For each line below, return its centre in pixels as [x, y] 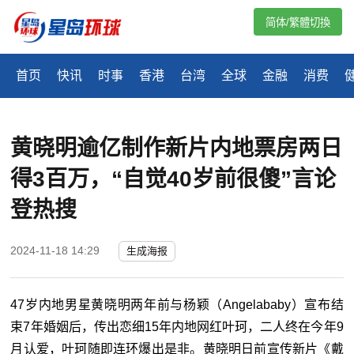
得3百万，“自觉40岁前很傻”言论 [173, 179]
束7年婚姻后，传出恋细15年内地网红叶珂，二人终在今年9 [177, 327]
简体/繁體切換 [298, 23]
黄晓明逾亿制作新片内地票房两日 [177, 149]
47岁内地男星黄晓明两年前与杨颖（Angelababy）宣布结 [177, 305]
